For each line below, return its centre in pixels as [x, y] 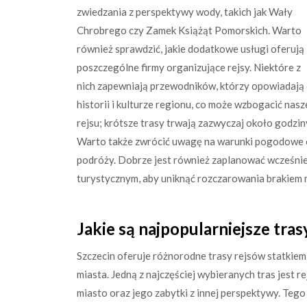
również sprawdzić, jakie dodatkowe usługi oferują [191, 49]
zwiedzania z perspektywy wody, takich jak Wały [185, 12]
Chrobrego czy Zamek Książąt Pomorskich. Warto [189, 30]
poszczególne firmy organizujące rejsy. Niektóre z [189, 67]
